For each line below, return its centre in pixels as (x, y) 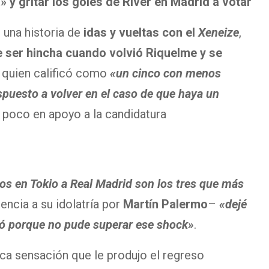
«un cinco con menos (165, 74)
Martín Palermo (165, 204)
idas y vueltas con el (141, 33)
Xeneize (219, 33)
